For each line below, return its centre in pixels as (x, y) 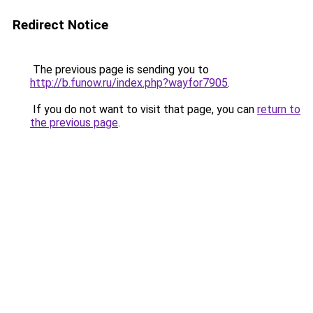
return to (279, 109)
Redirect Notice (60, 25)
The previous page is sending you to (119, 70)
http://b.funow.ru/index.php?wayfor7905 (129, 83)
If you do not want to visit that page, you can (144, 109)
